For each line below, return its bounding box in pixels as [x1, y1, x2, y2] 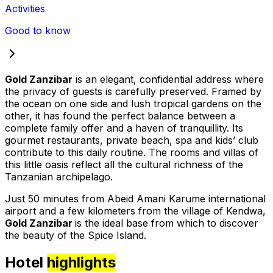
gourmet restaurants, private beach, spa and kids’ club [5, 134, 258, 147]
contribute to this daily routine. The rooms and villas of [5, 146, 258, 159]
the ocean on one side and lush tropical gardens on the [5, 97, 261, 110]
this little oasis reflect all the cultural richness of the [5, 158, 243, 171]
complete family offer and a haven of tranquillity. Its [5, 122, 243, 135]
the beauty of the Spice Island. [5, 229, 146, 242]
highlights [47, 253, 116, 272]
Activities [5, 2, 45, 15]
